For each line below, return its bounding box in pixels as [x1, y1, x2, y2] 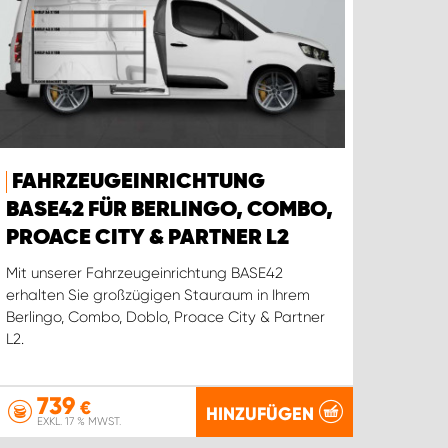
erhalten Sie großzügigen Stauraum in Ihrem [6, 286, 311, 305]
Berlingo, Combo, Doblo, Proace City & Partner [6, 308, 326, 327]
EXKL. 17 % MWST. [37, 415, 122, 428]
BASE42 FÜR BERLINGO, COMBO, [6, 199, 334, 222]
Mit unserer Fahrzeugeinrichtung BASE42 [6, 264, 284, 283]
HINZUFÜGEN [205, 402, 314, 425]
